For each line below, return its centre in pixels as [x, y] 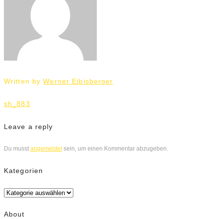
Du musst [17, 148]
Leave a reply [29, 126]
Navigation [20, 107]
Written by [24, 81]
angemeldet [46, 148]
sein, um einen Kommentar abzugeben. [115, 148]
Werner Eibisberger [78, 81]
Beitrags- [18, 101]
